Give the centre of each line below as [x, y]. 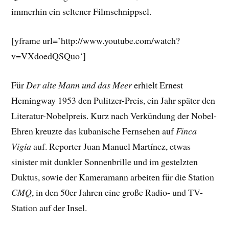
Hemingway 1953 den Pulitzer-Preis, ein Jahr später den [113, 100]
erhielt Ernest [158, 85]
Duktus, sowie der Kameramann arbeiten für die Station [113, 177]
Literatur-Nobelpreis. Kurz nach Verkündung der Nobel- [114, 115]
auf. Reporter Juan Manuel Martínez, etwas [111, 146]
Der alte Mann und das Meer [79, 85]
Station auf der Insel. [49, 207]
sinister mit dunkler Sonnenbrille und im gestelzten [105, 161]
